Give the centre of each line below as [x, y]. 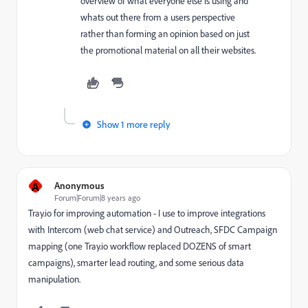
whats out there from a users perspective [158, 17]
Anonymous [79, 185]
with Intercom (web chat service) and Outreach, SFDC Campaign [153, 230]
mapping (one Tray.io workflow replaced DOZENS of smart [140, 246]
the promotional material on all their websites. [168, 50]
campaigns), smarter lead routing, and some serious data [136, 263]
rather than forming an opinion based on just [165, 34]
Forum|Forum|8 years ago [97, 198]
